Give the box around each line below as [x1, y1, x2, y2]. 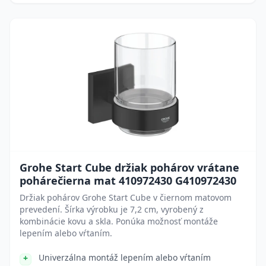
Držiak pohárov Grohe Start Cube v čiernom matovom [20, 192, 232, 203]
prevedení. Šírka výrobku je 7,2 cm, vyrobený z [20, 204, 204, 215]
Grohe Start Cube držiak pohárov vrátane [20, 160, 239, 175]
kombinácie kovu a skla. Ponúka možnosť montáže [20, 216, 218, 227]
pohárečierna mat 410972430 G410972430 [20, 173, 236, 188]
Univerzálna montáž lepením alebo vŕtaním [39, 252, 211, 263]
